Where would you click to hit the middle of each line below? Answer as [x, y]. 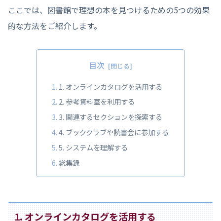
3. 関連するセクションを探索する [111, 117]
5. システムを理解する [93, 147]
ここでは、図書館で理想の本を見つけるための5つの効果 [109, 10]
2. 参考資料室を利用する [97, 102]
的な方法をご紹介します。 [55, 26]
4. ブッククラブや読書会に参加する [114, 132]
